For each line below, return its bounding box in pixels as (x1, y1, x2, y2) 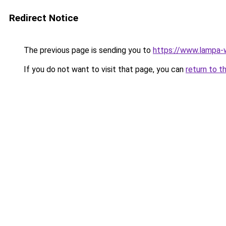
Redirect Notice (9, 12, 78, 24)
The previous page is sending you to (22, 45, 153, 55)
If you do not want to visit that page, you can (22, 65, 186, 74)
